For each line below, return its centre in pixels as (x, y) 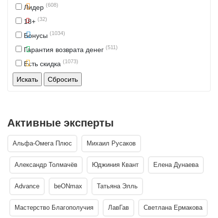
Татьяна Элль (117, 186)
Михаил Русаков (111, 143)
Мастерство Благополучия (54, 207)
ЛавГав (118, 207)
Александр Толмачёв (46, 164)
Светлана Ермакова (173, 207)
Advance (27, 186)
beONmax (68, 186)
